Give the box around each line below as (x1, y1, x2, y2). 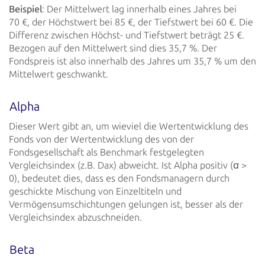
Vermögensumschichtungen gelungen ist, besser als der (9, 198, 243, 210)
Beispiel (9, 3, 42, 15)
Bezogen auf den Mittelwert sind (9, 42, 147, 54)
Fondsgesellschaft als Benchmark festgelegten (9, 146, 204, 158)
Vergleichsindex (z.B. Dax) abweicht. (9, 159, 159, 171)
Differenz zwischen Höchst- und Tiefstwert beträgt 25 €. (9, 29, 244, 41)
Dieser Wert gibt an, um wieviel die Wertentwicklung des (9, 120, 248, 132)
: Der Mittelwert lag (42, 3, 124, 15)
